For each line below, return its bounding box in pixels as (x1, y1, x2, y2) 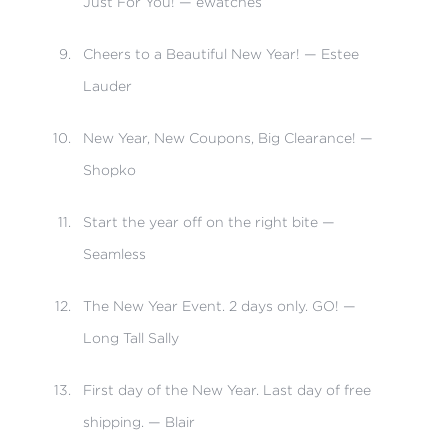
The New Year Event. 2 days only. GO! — (82, 297, 356, 314)
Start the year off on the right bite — (82, 213, 335, 230)
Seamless (82, 245, 146, 262)
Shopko (82, 161, 136, 178)
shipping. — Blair (82, 413, 195, 430)
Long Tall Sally (82, 329, 179, 346)
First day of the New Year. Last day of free (82, 381, 371, 398)
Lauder (82, 77, 132, 94)
